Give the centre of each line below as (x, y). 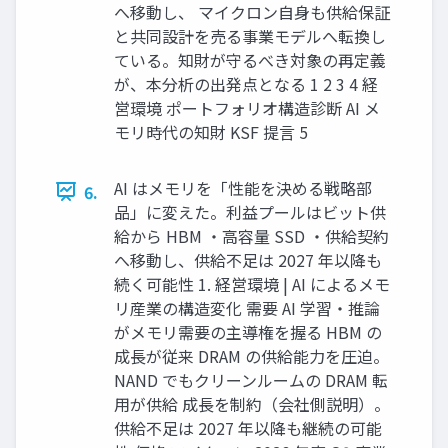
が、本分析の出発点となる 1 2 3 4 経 (246, 83)
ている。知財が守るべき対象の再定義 (250, 59)
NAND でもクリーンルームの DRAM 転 (251, 379)
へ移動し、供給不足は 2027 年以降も (248, 259)
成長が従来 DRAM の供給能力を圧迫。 (251, 355)
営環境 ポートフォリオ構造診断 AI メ (247, 107)
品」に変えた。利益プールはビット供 (250, 211)
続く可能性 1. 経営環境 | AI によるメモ (252, 283)
